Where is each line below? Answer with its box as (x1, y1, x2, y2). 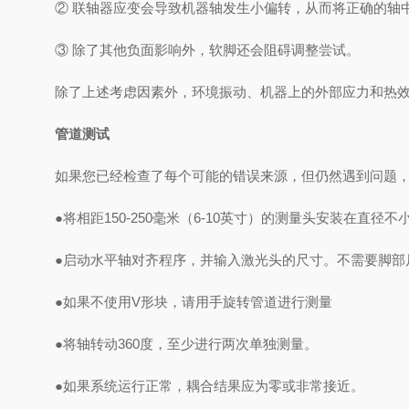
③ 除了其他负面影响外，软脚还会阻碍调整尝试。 (55, 42, 360, 58)
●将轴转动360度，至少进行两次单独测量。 (55, 336, 318, 351)
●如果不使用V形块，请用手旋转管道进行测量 (55, 294, 332, 309)
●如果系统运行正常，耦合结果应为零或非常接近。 (55, 378, 364, 393)
